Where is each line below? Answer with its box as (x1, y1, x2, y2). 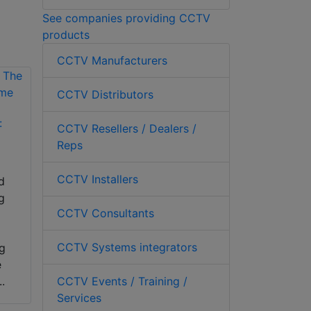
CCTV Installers (57, 171, 138, 186)
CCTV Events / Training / (57, 274, 187, 288)
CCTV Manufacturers (57, 53, 167, 67)
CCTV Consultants (57, 205, 154, 220)
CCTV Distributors (57, 87, 153, 101)
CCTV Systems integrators (57, 239, 197, 254)
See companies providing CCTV (42, 10, 210, 25)
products (42, 27, 90, 42)
